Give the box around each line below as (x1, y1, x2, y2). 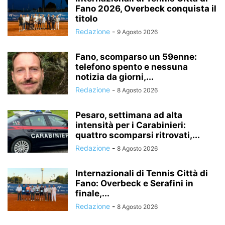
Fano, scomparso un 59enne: (75, 51, 197, 62)
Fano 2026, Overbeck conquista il (75, 3, 216, 14)
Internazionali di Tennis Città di (75, 168, 208, 178)
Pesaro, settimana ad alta (75, 109, 182, 120)
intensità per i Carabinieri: (75, 120, 186, 130)
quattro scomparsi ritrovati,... (75, 130, 200, 140)
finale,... (75, 188, 109, 198)
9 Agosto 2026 (117, 28, 158, 36)
